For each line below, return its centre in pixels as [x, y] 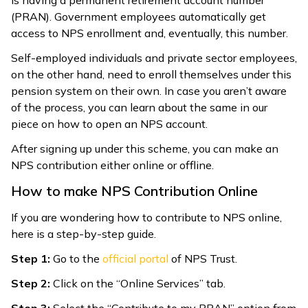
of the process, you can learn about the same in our [139, 107]
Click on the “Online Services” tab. [138, 283]
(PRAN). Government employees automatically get [139, 16]
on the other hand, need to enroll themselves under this [151, 74]
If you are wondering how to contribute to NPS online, [146, 217]
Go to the [76, 258]
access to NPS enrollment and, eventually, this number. [150, 33]
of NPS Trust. [203, 258]
